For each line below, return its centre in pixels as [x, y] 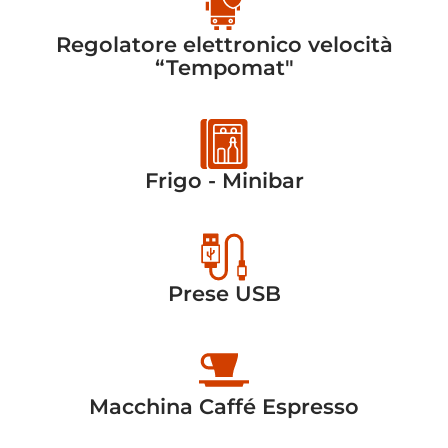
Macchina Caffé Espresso [224, 406]
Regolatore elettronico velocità [224, 44]
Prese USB [224, 293]
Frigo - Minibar [224, 180]
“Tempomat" [224, 67]
